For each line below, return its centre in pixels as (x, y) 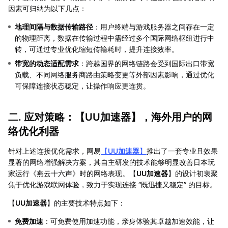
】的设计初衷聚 (193, 173)
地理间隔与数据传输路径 (54, 26)
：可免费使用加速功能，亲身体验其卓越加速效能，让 (129, 221)
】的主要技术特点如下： (86, 203)
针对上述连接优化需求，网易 (54, 151)
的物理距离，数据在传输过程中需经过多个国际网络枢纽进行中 (115, 38)
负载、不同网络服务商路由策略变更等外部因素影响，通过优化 (115, 74)
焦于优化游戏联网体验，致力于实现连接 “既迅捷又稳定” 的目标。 (112, 184)
